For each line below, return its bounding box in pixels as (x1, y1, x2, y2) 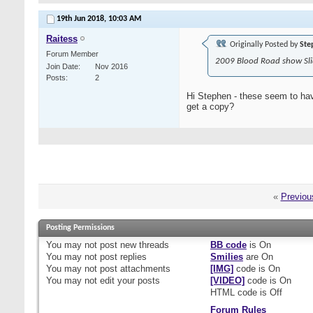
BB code (210, 240, 247, 251)
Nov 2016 (95, 62, 128, 71)
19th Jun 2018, (57, 15, 108, 24)
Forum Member (46, 50, 99, 59)
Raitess (46, 34, 78, 45)
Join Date (46, 62, 78, 71)
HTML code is (210, 287, 270, 298)
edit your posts (97, 275, 160, 286)
